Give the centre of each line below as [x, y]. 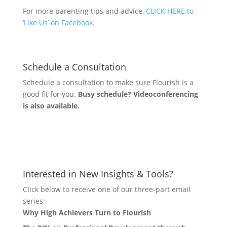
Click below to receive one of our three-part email [106, 189]
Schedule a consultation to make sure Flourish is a [108, 82]
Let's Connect [65, 141]
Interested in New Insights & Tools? [98, 174]
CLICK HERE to [169, 11]
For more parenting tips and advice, [84, 11]
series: [34, 201]
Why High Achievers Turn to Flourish [87, 213]
